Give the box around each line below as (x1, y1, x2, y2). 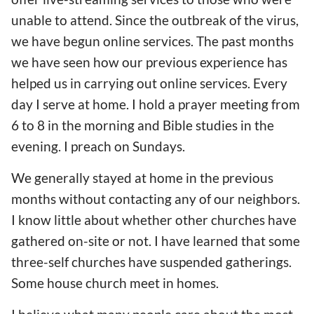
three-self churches (11, 254, 128, 271)
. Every (247, 74, 287, 91)
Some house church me (11, 275, 148, 292)
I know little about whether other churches (11, 212, 268, 228)
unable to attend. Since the (11, 11, 172, 28)
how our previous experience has (93, 53, 287, 70)
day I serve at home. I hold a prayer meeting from (11, 95, 300, 112)
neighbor (235, 191, 292, 207)
